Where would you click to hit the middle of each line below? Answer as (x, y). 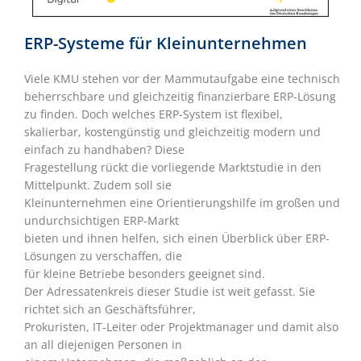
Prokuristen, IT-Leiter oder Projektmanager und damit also (181, 327)
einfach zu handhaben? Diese (104, 150)
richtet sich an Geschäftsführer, (110, 309)
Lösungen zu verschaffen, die (103, 256)
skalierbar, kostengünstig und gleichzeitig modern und (172, 132)
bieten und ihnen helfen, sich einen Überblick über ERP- (177, 239)
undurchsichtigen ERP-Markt (102, 221)
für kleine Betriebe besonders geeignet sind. (145, 274)
